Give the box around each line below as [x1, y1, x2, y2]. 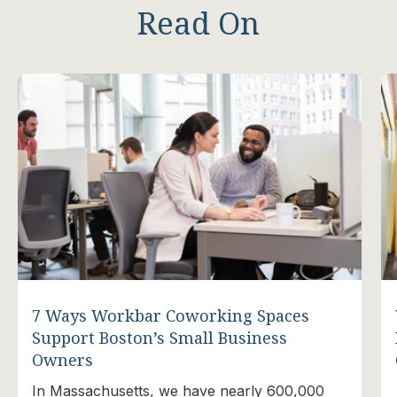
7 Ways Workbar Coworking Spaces [31, 304, 309, 326]
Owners [31, 348, 93, 370]
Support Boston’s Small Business [31, 326, 287, 348]
